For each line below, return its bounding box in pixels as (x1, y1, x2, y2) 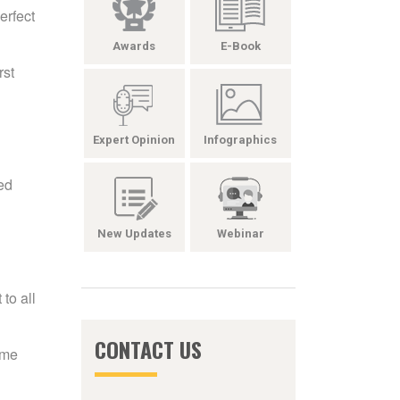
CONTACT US (95, 333, 202, 365)
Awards (112, 39, 156, 53)
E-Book (220, 39, 261, 53)
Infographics (204, 133, 278, 146)
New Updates (96, 227, 171, 240)
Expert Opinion (93, 133, 176, 146)
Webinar (216, 227, 264, 240)
